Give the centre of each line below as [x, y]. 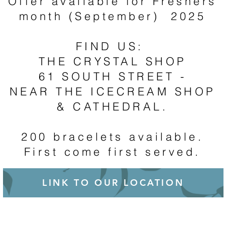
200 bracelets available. [113, 136]
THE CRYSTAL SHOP [112, 61]
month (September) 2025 [113, 16]
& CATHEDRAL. [113, 106]
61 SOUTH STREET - [113, 76]
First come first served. [112, 151]
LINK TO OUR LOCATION [113, 183]
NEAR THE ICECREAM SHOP [112, 91]
